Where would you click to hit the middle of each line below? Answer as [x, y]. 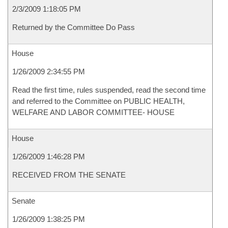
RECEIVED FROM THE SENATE [69, 175]
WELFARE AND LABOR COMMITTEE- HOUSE [93, 112]
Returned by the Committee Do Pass [74, 27]
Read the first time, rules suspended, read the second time [109, 90]
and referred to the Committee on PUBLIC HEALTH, [98, 101]
